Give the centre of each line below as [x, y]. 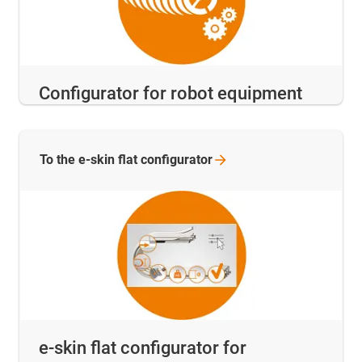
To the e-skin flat [90, 160]
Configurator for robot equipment [170, 94]
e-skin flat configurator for [143, 348]
